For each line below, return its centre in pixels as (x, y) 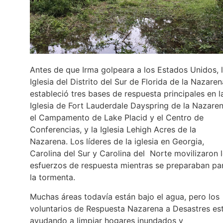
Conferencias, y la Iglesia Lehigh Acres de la (113, 130)
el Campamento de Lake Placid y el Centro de (117, 118)
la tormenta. (53, 177)
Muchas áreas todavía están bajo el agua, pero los (125, 196)
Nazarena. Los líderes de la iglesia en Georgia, (117, 142)
